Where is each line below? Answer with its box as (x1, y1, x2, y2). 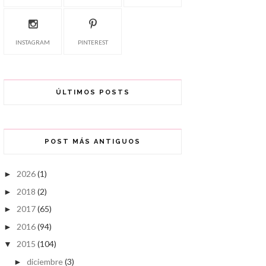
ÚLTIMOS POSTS (55, 88, 130, 97)
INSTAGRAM (15, 39, 50, 46)
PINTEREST (77, 39, 108, 46)
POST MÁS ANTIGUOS (45, 138, 141, 146)
